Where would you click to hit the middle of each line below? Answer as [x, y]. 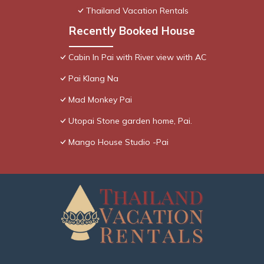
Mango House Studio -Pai [118, 142]
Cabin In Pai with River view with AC [137, 57]
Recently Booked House [132, 31]
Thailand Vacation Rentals [137, 11]
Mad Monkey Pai [100, 100]
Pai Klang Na [93, 79]
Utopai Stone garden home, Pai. [130, 121]
